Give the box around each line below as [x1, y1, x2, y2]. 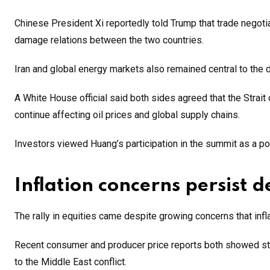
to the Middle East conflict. [14, 256, 127, 268]
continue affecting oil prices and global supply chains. [14, 108, 240, 121]
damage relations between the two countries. [14, 34, 204, 46]
